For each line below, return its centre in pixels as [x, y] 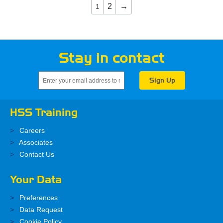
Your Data [36, 180]
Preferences [38, 198]
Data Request [40, 210]
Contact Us [36, 155]
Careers [31, 131]
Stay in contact [111, 58]
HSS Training [44, 113]
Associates [35, 143]
